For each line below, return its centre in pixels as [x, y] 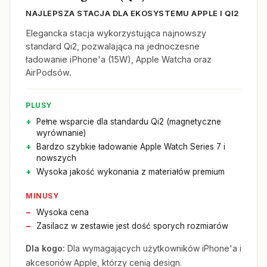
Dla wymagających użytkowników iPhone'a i [153, 248]
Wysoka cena [63, 212]
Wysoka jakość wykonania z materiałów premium [131, 172]
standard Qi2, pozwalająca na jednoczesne [113, 46]
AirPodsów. [49, 72]
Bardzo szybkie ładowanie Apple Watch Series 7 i [131, 147]
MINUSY [42, 196]
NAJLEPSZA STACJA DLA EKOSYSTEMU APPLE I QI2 [133, 13]
